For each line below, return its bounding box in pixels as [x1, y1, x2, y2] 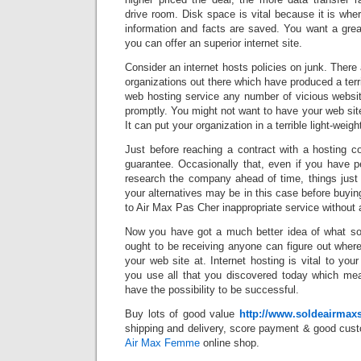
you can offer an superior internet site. [125, 37, 302, 49]
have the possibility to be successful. [125, 284, 299, 296]
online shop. [200, 337, 259, 349]
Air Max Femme [125, 337, 200, 349]
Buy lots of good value [125, 308, 239, 320]
